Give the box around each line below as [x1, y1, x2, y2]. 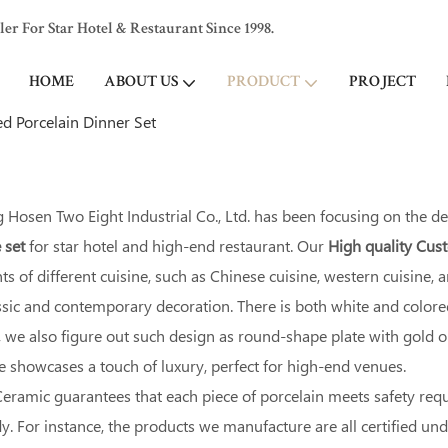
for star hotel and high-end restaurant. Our [25, 234, 329, 256]
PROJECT [349, 75, 416, 91]
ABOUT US [104, 75, 178, 91]
